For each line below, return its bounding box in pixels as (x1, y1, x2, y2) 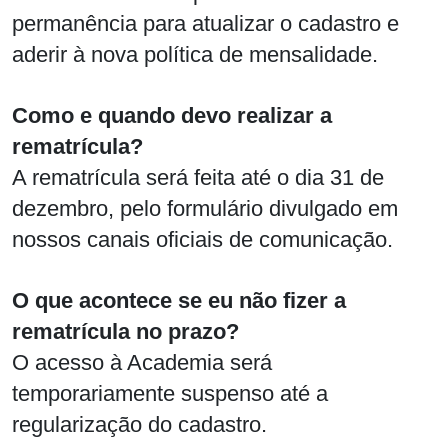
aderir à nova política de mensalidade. (12, 41, 378, 67)
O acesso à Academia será (12, 349, 272, 375)
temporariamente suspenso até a (12, 380, 328, 406)
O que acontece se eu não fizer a (12, 287, 346, 313)
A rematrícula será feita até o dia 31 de (12, 164, 384, 190)
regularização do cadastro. (12, 411, 267, 437)
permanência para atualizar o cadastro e (12, 10, 399, 36)
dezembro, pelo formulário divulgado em (12, 195, 398, 221)
